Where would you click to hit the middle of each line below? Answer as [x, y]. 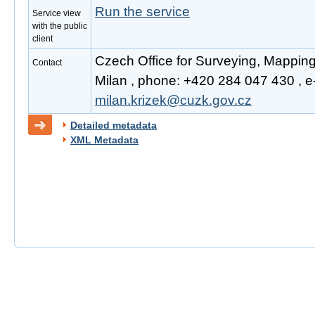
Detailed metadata [114, 125]
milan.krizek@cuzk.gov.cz [173, 100]
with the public [60, 26]
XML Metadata [104, 140]
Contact [47, 63]
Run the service [142, 12]
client [43, 39]
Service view [57, 13]
